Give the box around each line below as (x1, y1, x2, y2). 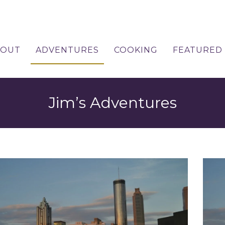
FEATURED (173, 45, 222, 55)
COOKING (114, 45, 158, 55)
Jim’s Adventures (48, 93, 177, 112)
